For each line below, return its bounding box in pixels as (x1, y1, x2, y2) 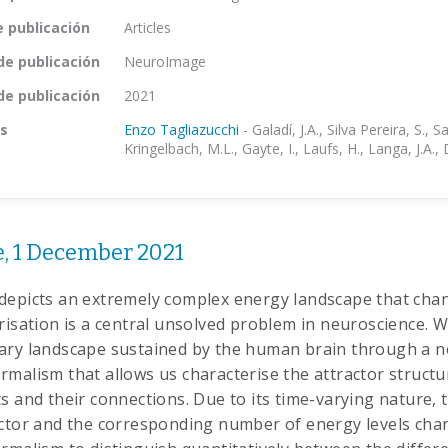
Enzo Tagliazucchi (124, 120, 239, 139)
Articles (124, 18, 171, 37)
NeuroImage (124, 52, 206, 71)
